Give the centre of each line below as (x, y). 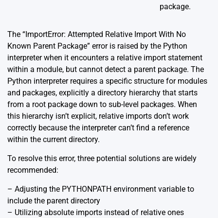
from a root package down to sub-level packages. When (102, 104)
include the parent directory (54, 201)
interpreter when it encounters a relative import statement (105, 58)
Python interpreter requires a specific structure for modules (107, 81)
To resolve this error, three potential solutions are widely (102, 158)
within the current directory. (54, 139)
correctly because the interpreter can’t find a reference (98, 128)
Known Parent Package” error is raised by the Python (97, 46)
